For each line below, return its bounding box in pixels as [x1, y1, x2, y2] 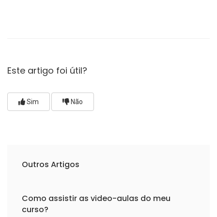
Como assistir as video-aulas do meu [22, 193, 170, 204]
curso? [22, 204, 48, 215]
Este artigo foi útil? [7, 64, 87, 77]
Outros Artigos [22, 159, 79, 170]
